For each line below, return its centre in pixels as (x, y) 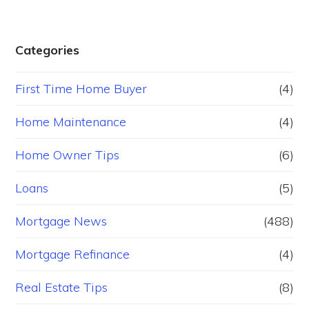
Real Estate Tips (62, 287)
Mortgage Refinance (73, 254)
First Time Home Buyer (81, 88)
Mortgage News (61, 221)
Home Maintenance (71, 121)
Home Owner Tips (68, 154)
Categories (48, 50)
